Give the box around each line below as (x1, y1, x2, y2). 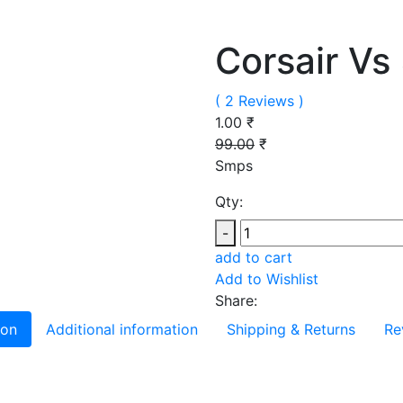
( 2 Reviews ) (215, 92, 304, 110)
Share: (215, 291, 257, 309)
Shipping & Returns (227, 320, 355, 338)
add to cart (215, 248, 292, 266)
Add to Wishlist (215, 270, 318, 288)
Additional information (46, 320, 198, 338)
